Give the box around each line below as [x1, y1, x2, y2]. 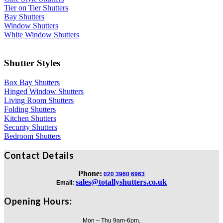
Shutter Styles [4, 57, 60, 68]
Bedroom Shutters [4, 131, 61, 140]
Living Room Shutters [4, 96, 74, 105]
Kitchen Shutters [4, 113, 56, 122]
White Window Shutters [4, 30, 79, 39]
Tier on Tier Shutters [4, 3, 68, 12]
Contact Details [4, 149, 74, 161]
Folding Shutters [4, 105, 56, 113]
